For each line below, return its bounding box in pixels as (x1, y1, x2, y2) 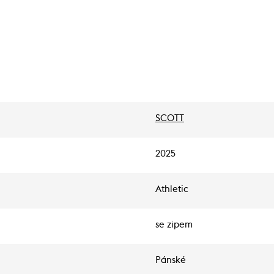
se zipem (155, 220, 193, 229)
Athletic (155, 185, 188, 194)
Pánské (155, 256, 186, 265)
